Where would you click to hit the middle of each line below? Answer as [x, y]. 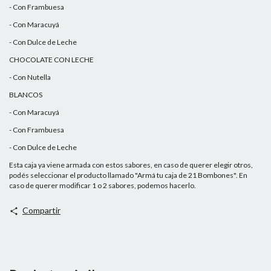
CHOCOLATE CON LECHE [51, 60]
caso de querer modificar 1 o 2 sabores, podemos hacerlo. [103, 186]
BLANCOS [26, 95]
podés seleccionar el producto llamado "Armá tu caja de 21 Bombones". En [128, 175]
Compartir [41, 211]
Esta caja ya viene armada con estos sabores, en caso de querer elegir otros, [131, 165]
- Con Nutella [30, 77]
